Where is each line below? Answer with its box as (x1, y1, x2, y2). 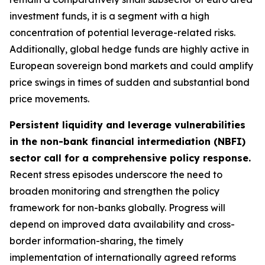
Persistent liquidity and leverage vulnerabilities (9, 119, 245, 131)
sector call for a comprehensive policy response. (9, 152, 251, 164)
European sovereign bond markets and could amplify (9, 60, 253, 72)
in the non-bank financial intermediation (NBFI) (9, 135, 245, 147)
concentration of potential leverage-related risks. (9, 27, 235, 38)
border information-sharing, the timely (9, 235, 183, 247)
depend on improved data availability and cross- (9, 218, 235, 230)
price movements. (9, 93, 89, 105)
